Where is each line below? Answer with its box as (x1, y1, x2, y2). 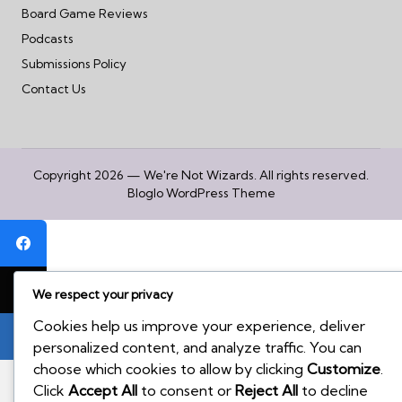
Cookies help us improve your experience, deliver (33, 317, 365, 336)
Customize (307, 360, 380, 379)
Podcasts (22, 31, 74, 47)
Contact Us (22, 82, 86, 97)
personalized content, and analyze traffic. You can (33, 338, 362, 357)
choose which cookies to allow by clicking (33, 360, 307, 379)
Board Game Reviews (22, 6, 148, 22)
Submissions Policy (22, 57, 127, 72)
